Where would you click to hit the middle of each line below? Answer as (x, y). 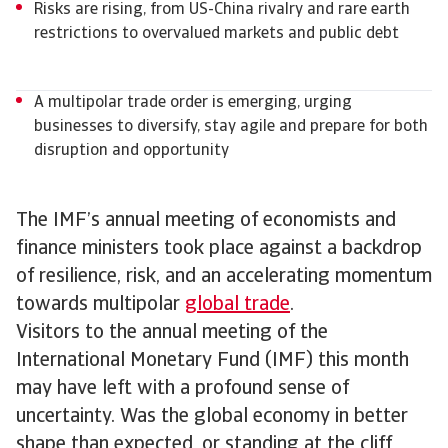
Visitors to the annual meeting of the (172, 333)
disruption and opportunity (131, 151)
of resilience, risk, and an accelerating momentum (224, 277)
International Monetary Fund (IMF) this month (212, 361)
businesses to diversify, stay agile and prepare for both (231, 127)
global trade (237, 305)
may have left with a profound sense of (182, 389)
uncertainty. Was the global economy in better (212, 417)
